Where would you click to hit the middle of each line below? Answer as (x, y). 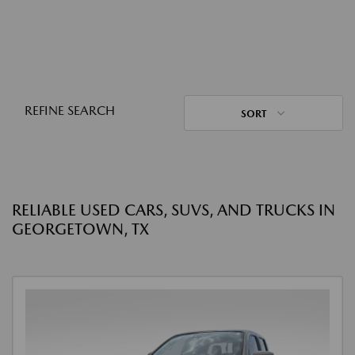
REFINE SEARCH (70, 111)
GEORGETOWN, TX (80, 229)
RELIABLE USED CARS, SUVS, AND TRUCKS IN (174, 210)
